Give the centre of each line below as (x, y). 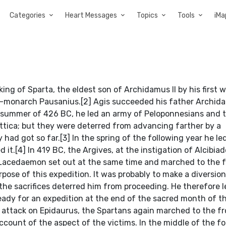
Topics (147, 15)
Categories (27, 15)
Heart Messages (91, 15)
